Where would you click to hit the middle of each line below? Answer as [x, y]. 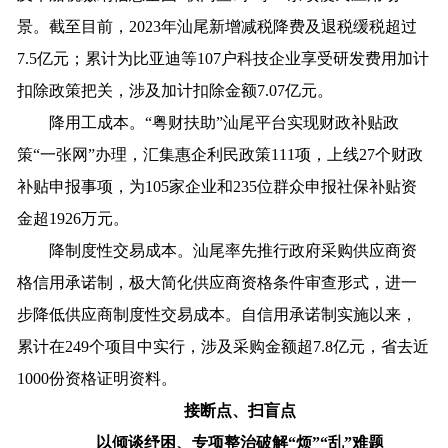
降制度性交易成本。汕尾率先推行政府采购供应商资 [217, 250]
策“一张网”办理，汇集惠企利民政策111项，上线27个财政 [220, 154]
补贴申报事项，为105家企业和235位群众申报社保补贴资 [217, 186]
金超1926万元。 [73, 218]
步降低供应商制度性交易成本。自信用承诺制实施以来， [217, 314]
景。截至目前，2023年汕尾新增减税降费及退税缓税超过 [217, 26]
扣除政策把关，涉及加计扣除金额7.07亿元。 [175, 90]
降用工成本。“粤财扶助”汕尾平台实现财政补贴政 [208, 122]
